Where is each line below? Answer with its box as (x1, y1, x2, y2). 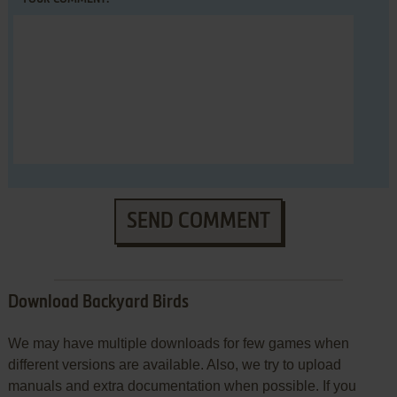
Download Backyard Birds (7, 294, 189, 313)
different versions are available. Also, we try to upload (7, 357, 341, 373)
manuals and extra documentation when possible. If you (7, 378, 356, 394)
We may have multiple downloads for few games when (7, 336, 349, 352)
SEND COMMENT (126, 211, 270, 233)
